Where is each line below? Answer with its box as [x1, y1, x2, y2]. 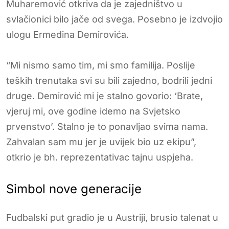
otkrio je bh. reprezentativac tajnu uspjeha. [6, 151, 193, 163]
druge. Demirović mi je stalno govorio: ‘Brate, [6, 90, 203, 101]
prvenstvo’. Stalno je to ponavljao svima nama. [6, 121, 208, 132]
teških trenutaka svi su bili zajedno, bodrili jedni [6, 75, 212, 86]
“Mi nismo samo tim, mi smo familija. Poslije [6, 59, 195, 71]
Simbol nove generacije [6, 181, 142, 196]
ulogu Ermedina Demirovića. [6, 29, 129, 40]
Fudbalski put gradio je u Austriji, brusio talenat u [6, 212, 218, 223]
